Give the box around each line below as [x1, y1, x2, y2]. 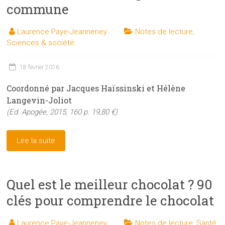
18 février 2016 [20, 64, 60, 71]
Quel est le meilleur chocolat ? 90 [7, 176, 213, 193]
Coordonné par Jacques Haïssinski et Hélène [7, 83, 186, 94]
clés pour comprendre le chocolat [7, 192, 214, 209]
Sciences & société [7, 38, 75, 48]
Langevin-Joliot [7, 95, 72, 106]
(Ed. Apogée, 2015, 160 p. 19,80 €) [7, 107, 118, 117]
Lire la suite [17, 136, 56, 146]
